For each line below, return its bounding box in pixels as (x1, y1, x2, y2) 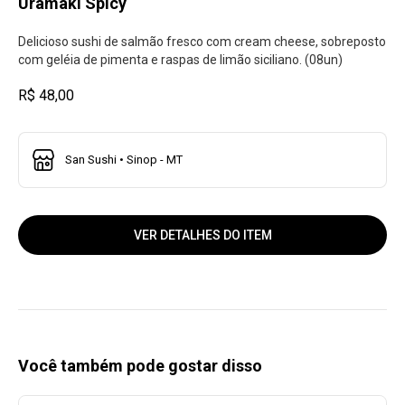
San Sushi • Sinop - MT (65, 153, 183, 166)
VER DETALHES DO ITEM (133, 228, 272, 242)
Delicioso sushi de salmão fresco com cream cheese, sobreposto (18, 34, 386, 49)
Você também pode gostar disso (18, 356, 262, 375)
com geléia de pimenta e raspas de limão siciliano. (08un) (18, 52, 343, 67)
